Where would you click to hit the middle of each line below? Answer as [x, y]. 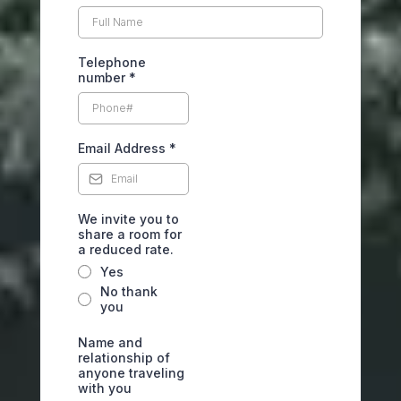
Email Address [124, 148]
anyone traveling [131, 373]
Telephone [112, 62]
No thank [129, 291]
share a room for [130, 234]
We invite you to [128, 219]
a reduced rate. [126, 249]
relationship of [124, 358]
